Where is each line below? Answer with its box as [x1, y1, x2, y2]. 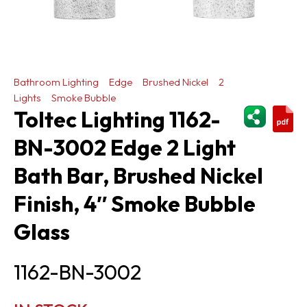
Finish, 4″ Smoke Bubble [14, 189, 256, 217]
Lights [14, 90, 41, 104]
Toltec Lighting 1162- [14, 105, 221, 133]
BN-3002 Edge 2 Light [14, 133, 236, 161]
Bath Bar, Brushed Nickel [14, 161, 263, 189]
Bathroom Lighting [14, 75, 99, 88]
